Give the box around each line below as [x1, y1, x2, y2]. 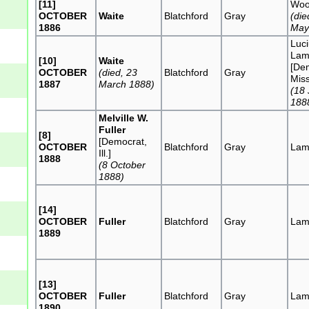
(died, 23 [99, 66, 138, 78]
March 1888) [99, 78, 155, 90]
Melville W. [99, 112, 149, 123]
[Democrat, [99, 135, 148, 147]
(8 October [99, 159, 146, 170]
